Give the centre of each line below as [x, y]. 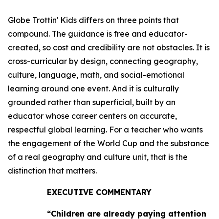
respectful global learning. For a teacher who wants [105, 130]
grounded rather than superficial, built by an [92, 102]
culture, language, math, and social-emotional [96, 75]
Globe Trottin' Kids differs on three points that [93, 20]
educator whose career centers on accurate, [92, 116]
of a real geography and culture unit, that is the [98, 157]
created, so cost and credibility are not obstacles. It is [109, 47]
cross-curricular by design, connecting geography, [103, 61]
